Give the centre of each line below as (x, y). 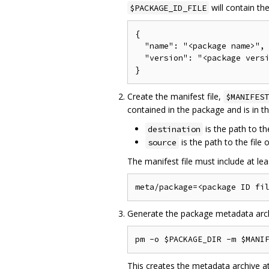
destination (174, 129)
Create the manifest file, (175, 97)
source (162, 143)
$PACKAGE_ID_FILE (168, 8)
